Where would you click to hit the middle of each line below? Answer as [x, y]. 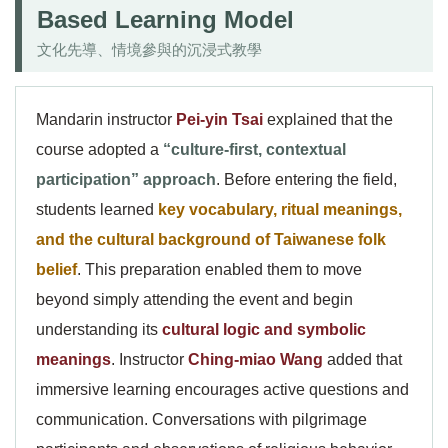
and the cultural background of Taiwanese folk [211, 239]
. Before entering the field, [306, 179]
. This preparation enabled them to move [219, 269]
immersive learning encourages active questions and [222, 389]
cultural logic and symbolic [264, 329]
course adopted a [99, 149]
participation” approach [126, 179]
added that [362, 359]
